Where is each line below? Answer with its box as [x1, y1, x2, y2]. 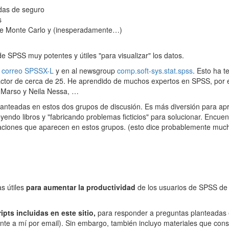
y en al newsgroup [56, 65, 117, 76]
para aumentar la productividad [26, 182, 135, 193]
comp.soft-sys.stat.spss [117, 65, 193, 76]
